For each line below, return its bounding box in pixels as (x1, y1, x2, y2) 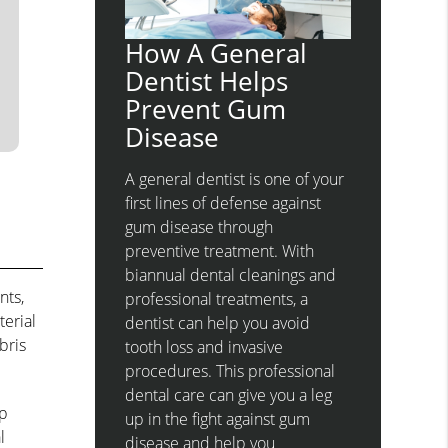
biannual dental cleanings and (125, 264, 337, 287)
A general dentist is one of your (125, 168, 345, 191)
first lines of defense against (125, 192, 322, 215)
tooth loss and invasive (125, 336, 284, 359)
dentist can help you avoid (125, 312, 311, 335)
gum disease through (125, 216, 274, 239)
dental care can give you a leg (125, 384, 333, 407)
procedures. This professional (125, 360, 336, 383)
